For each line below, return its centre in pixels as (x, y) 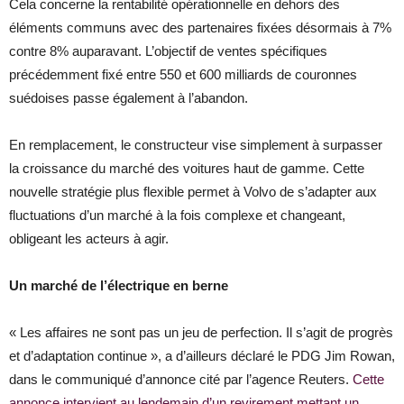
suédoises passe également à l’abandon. (129, 98)
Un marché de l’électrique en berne (119, 286)
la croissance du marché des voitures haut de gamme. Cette (187, 169)
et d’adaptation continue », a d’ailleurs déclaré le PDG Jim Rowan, (202, 356)
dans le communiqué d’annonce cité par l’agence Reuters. (181, 380)
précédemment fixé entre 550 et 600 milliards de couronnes (183, 75)
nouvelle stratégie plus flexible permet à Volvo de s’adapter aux (193, 192)
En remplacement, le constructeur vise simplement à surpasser (196, 145)
